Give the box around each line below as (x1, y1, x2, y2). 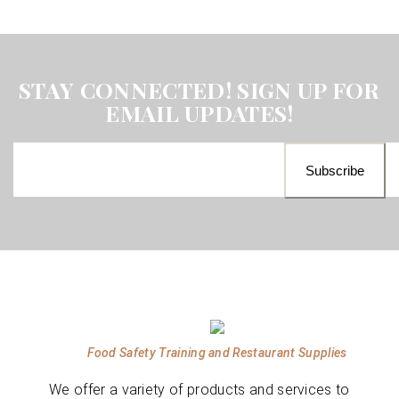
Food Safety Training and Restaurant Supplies (87, 345, 347, 360)
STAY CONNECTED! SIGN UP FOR (19, 75, 380, 104)
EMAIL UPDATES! (105, 98, 294, 127)
